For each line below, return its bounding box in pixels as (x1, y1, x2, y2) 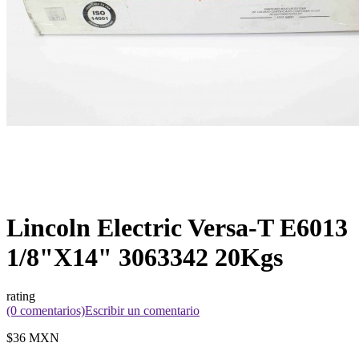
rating (6, 289, 35, 304)
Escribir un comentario (85, 304, 200, 318)
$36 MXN (6, 331, 59, 345)
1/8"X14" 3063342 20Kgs (6, 242, 283, 272)
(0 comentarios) (6, 304, 85, 318)
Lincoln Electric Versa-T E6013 (6, 212, 348, 242)
